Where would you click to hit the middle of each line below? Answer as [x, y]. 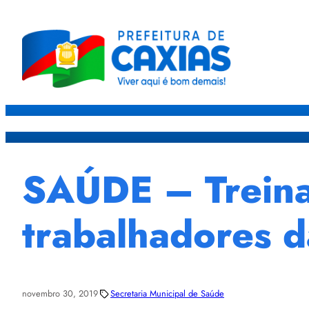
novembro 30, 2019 [60, 294]
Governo [264, 123]
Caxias [220, 123]
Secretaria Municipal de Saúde [167, 294]
